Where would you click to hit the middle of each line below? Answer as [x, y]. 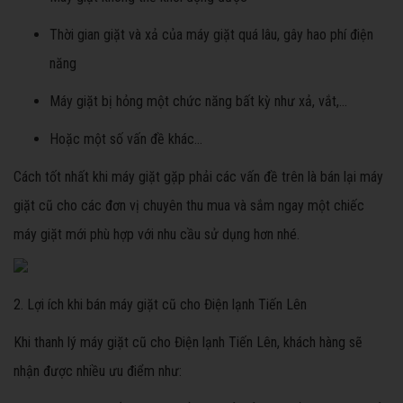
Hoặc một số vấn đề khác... [126, 139]
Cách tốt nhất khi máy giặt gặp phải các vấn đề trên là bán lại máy [198, 177]
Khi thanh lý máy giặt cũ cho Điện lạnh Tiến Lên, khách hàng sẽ [188, 343]
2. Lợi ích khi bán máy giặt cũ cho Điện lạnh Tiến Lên [160, 305]
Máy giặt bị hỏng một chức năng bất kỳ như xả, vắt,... [198, 102]
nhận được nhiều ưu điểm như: [98, 372]
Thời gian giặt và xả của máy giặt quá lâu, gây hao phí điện [211, 35]
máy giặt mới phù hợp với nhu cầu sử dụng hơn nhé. [157, 235]
